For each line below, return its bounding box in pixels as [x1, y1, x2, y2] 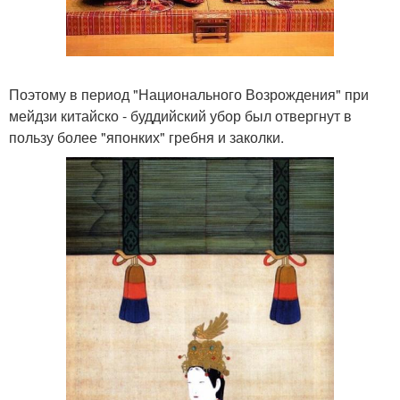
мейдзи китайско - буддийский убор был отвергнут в [9, 105, 352, 127]
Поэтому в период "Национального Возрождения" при [9, 84, 369, 105]
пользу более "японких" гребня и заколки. [9, 127, 284, 148]
